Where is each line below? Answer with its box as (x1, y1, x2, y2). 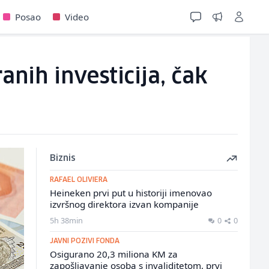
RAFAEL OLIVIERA (49, 177, 107, 183)
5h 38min (49, 215, 83, 226)
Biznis (49, 154, 76, 163)
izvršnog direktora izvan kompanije (49, 198, 199, 210)
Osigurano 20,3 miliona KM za (49, 248, 178, 260)
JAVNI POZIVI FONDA (49, 238, 119, 244)
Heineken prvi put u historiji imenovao (49, 187, 212, 199)
